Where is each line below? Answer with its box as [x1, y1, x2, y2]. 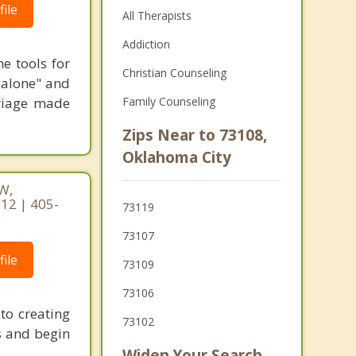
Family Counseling [122, 94, 215, 109]
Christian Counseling [122, 65, 226, 80]
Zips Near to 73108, [122, 125, 267, 145]
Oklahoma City [122, 147, 231, 168]
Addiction [122, 37, 170, 52]
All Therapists [122, 8, 192, 23]
